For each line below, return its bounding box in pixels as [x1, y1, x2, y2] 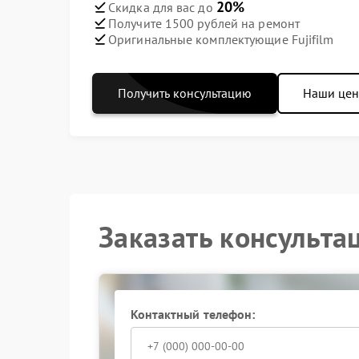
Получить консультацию [118, 85, 252, 101]
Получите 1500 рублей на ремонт [108, 14, 300, 31]
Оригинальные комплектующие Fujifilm [108, 30, 334, 47]
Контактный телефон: [130, 306, 256, 322]
